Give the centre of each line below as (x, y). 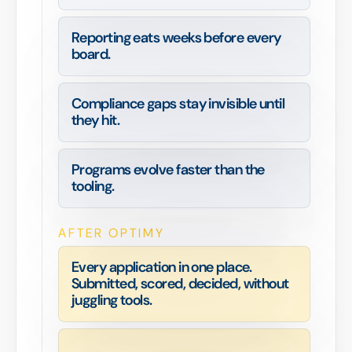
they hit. (96, 120)
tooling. (93, 186)
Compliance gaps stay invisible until (178, 103)
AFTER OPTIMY (112, 233)
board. (91, 54)
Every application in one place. (162, 267)
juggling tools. (112, 300)
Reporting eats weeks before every (176, 37)
